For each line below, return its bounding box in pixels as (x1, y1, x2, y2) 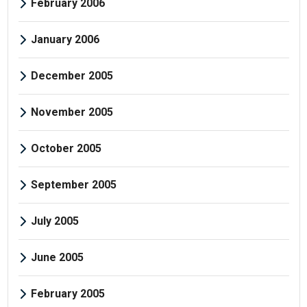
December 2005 (30, 69, 113, 82)
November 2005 (30, 105, 113, 119)
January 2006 (30, 32, 99, 46)
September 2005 (30, 177, 116, 191)
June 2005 (30, 250, 84, 264)
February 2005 (30, 286, 105, 300)
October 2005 (30, 141, 101, 155)
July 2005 (30, 214, 79, 228)
